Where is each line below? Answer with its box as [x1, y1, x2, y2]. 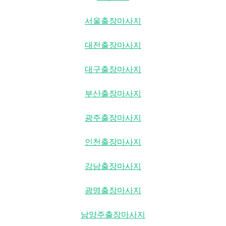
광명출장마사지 [85, 185, 141, 196]
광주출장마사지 [85, 112, 141, 123]
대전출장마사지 [85, 39, 141, 50]
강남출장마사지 [85, 160, 141, 172]
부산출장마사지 [85, 88, 141, 99]
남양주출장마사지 [81, 209, 145, 220]
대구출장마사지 [85, 64, 141, 75]
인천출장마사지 [85, 136, 141, 147]
